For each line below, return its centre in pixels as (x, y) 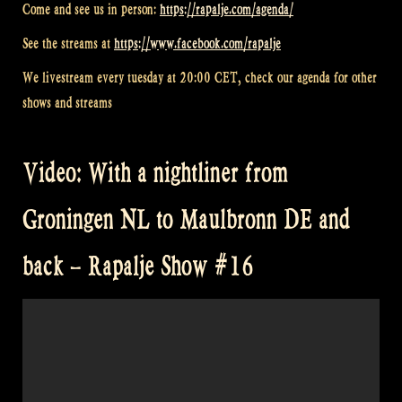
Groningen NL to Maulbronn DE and (186, 220)
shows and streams (67, 102)
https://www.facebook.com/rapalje (197, 44)
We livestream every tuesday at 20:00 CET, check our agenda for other (200, 77)
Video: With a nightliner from (155, 173)
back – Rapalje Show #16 (138, 267)
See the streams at (68, 44)
